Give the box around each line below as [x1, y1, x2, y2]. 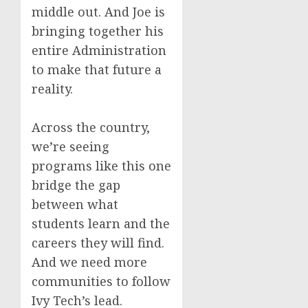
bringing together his [32, 23, 164, 39]
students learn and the [32, 215, 170, 232]
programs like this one [32, 157, 171, 174]
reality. [32, 80, 73, 97]
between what [32, 196, 118, 212]
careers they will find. [32, 234, 164, 251]
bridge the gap [32, 177, 120, 193]
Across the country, [32, 119, 150, 135]
